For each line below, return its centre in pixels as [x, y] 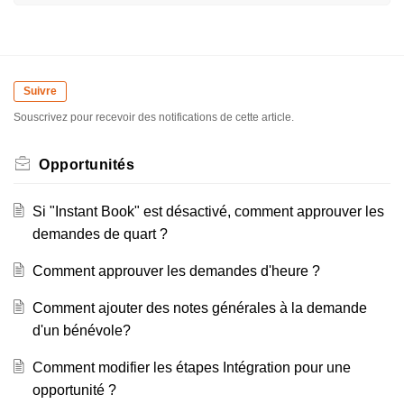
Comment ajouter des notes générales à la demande [199, 308]
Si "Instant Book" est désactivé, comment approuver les [208, 211]
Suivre [40, 92]
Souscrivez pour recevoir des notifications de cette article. [154, 117]
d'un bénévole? [81, 330]
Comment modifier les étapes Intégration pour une [191, 367]
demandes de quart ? [100, 234]
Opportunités [87, 164]
